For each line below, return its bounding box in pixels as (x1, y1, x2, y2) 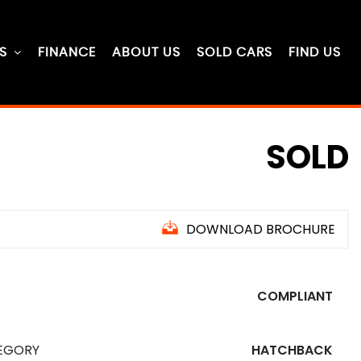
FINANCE (38, 46, 96, 59)
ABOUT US (112, 46, 180, 59)
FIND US (288, 46, 341, 59)
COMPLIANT (257, 287, 333, 305)
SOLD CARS (197, 46, 272, 59)
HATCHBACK (251, 341, 333, 359)
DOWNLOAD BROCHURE (186, 220, 335, 239)
